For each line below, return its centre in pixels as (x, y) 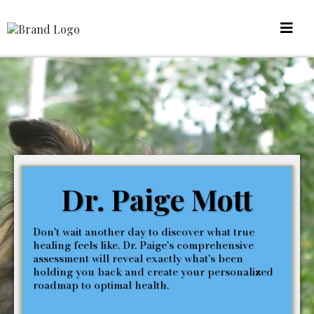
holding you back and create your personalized (153, 271)
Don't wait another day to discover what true (144, 231)
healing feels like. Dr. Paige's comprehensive (143, 245)
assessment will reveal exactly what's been (138, 258)
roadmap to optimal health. (101, 285)
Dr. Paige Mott (157, 199)
